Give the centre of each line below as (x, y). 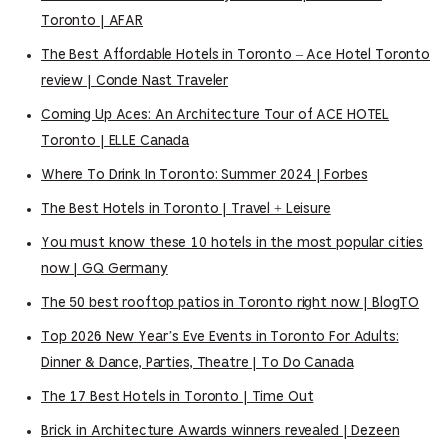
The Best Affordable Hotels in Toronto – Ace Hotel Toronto (236, 54)
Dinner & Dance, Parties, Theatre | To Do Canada (197, 362)
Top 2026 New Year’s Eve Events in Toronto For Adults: (220, 336)
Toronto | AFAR (92, 20)
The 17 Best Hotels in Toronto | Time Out (177, 396)
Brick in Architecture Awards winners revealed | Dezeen (220, 430)
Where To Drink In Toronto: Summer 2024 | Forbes (204, 174)
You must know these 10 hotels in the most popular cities (232, 242)
